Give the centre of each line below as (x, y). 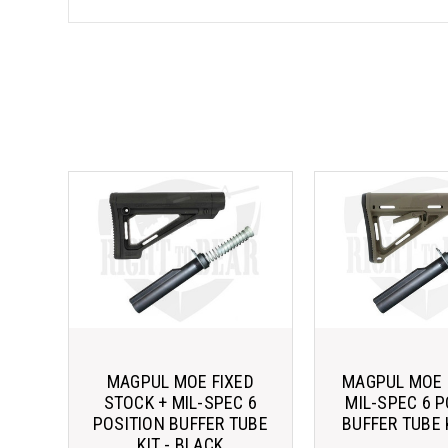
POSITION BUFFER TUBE (180, 423)
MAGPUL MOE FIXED (180, 381)
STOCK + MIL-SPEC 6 (180, 402)
